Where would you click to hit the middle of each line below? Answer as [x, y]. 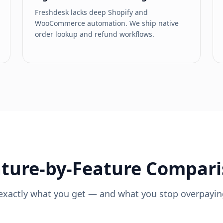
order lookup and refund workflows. [95, 34]
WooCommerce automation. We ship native [107, 23]
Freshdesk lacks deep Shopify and [92, 12]
